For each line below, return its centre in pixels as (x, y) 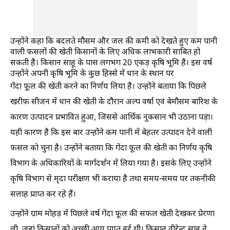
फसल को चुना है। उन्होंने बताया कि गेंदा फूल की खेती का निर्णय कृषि (111, 148)
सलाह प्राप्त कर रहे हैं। (43, 195)
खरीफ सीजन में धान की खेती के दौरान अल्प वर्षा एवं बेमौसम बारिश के (114, 102)
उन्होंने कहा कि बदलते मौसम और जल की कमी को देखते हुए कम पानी (114, 42)
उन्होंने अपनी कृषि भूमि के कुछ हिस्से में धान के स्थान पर (92, 74)
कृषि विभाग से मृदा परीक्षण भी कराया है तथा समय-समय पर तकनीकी (113, 179)
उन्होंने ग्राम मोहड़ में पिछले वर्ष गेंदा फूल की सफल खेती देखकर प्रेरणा (112, 214)
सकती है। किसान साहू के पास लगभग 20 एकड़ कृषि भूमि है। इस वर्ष (111, 63)
